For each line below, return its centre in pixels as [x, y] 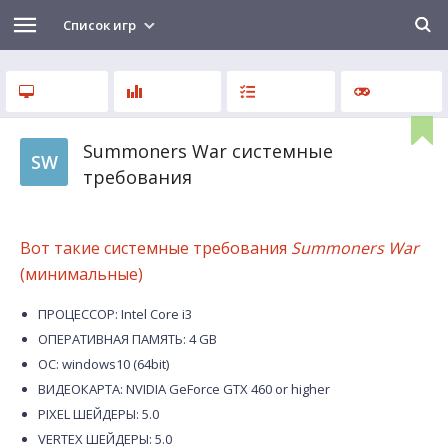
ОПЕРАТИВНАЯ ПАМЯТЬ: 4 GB [127, 339]
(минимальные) [81, 274]
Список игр [101, 25]
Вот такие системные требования [155, 248]
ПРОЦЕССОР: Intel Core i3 [115, 314]
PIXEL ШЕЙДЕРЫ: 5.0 [98, 414]
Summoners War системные [208, 151]
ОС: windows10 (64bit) [103, 364]
